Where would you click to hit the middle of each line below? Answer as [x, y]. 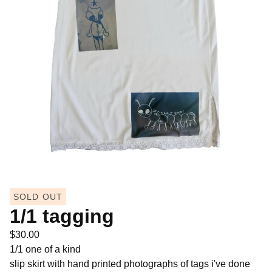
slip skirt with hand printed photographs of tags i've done [130, 264]
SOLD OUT [38, 197]
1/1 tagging [62, 216]
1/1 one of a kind [45, 249]
